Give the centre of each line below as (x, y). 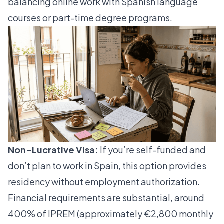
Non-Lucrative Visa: (53, 150)
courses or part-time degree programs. (90, 18)
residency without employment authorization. (104, 182)
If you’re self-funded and (152, 150)
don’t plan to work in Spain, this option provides (107, 166)
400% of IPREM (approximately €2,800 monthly (111, 214)
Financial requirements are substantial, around (106, 198)
